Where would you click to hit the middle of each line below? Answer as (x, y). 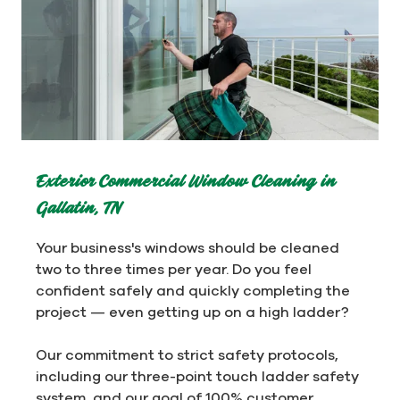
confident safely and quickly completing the (193, 290)
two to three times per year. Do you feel (174, 268)
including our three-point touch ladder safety (197, 375)
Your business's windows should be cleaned (187, 247)
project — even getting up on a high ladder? (192, 311)
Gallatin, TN (78, 208)
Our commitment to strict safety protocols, (187, 354)
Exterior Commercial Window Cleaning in (185, 182)
